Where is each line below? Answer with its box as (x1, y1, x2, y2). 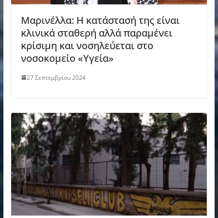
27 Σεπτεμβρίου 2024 (26, 73, 86, 82)
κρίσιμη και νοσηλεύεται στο (20, 38, 153, 52)
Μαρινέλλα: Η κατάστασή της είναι (20, 13, 180, 27)
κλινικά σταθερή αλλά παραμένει (20, 26, 172, 39)
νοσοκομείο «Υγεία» (20, 51, 114, 65)
